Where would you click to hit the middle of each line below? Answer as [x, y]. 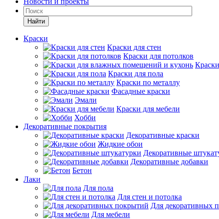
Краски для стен [134, 47]
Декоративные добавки [169, 162]
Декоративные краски [163, 135]
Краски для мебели [148, 109]
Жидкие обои [120, 144]
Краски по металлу [148, 82]
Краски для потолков [158, 56]
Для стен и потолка [150, 197]
